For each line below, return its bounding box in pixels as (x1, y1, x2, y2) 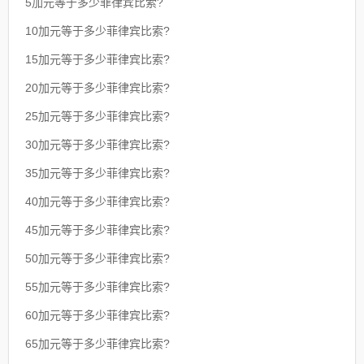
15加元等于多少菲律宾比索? (25, 53, 170, 67)
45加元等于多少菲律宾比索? (25, 223, 170, 237)
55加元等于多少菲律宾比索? (25, 280, 170, 294)
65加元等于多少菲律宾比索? (25, 337, 170, 351)
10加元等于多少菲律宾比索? (25, 24, 170, 38)
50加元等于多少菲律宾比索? (25, 252, 170, 266)
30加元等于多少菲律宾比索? (25, 138, 170, 152)
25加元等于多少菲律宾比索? (25, 110, 170, 123)
